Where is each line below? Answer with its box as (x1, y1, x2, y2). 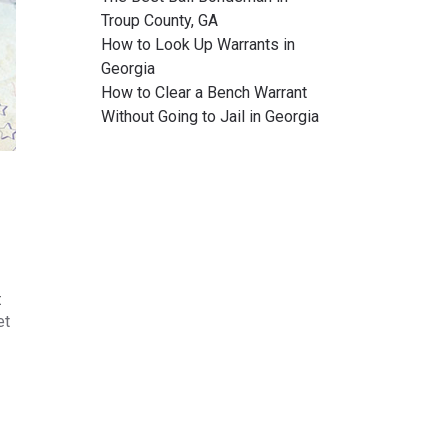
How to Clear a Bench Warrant (101, 83, 307, 102)
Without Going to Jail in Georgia (101, 107, 319, 126)
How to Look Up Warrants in (101, 35, 295, 54)
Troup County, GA (101, 11, 218, 30)
